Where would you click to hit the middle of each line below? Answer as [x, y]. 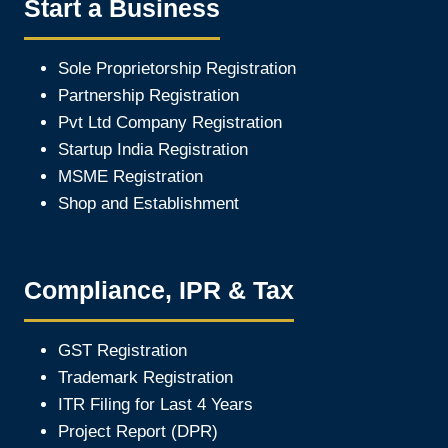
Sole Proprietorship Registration [177, 68]
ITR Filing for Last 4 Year [151, 404]
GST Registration [122, 350]
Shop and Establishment [148, 203]
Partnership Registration [148, 95]
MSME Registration [130, 176]
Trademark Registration [145, 377]
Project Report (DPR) [138, 431]
